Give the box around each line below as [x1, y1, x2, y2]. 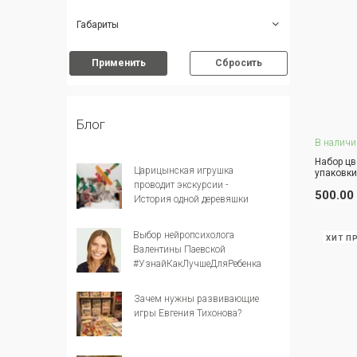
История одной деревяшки [133, 194, 249, 206]
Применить [91, 57, 146, 69]
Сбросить [215, 57, 263, 69]
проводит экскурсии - [133, 179, 228, 191]
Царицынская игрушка [133, 165, 233, 177]
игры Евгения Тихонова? [133, 307, 241, 319]
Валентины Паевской [133, 243, 226, 255]
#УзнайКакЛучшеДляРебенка [133, 257, 262, 269]
